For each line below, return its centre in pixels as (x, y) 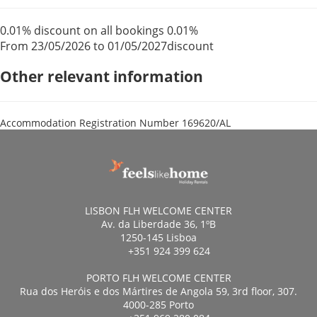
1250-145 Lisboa (158, 237)
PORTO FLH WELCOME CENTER (158, 277)
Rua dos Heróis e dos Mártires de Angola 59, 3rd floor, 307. (158, 291)
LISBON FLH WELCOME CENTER (158, 210)
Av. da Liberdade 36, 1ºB (158, 224)
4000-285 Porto (158, 304)
